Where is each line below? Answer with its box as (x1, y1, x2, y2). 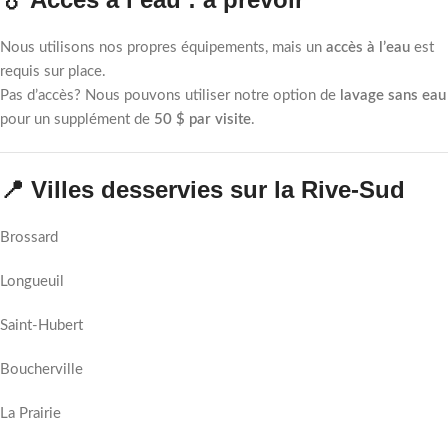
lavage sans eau (340, 88, 446, 103)
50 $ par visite (154, 112, 251, 127)
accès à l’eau (326, 40, 410, 55)
